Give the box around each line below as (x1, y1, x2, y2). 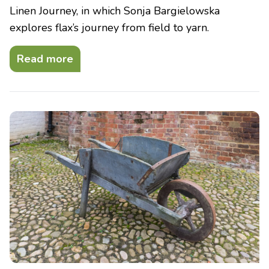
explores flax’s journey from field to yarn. (10, 20, 209, 35)
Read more (17, 51, 73, 66)
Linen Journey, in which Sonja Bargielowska (10, 3, 220, 18)
